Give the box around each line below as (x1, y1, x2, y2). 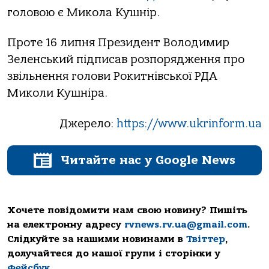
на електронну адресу (7, 219, 124, 231)
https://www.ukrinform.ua (116, 116, 262, 130)
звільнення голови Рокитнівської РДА (7, 70, 217, 83)
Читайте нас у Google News (61, 153, 235, 168)
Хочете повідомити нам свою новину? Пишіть (7, 205, 247, 216)
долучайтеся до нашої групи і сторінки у (7, 248, 220, 259)
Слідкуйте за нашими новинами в (7, 234, 186, 245)
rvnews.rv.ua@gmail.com (124, 219, 247, 231)
